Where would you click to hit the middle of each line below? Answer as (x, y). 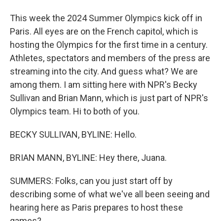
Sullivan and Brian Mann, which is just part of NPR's (109, 98)
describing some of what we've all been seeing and (110, 194)
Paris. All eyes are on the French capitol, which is (104, 31)
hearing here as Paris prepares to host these (96, 207)
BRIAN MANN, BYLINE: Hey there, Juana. (88, 158)
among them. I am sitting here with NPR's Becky (104, 85)
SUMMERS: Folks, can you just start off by (91, 181)
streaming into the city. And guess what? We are (104, 71)
